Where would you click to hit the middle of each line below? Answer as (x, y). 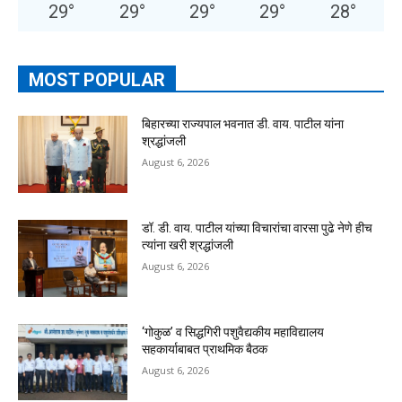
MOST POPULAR (97, 80)
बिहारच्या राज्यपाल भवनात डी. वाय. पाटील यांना (243, 124)
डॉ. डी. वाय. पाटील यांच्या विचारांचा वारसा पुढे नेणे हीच (258, 228)
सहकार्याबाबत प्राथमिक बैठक (205, 349)
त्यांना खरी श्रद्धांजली (188, 245)
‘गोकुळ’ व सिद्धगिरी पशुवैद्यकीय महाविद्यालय (233, 332)
